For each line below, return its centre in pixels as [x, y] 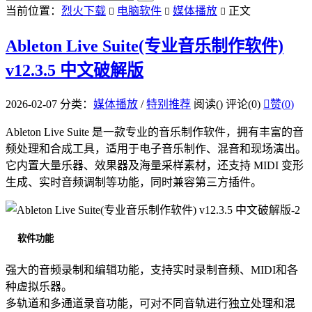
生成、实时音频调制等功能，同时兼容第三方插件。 [134, 182]
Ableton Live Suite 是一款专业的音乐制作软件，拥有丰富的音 [155, 132]
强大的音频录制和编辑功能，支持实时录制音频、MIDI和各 [152, 270]
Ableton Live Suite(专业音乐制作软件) [145, 46]
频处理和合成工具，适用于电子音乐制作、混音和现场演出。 [156, 148]
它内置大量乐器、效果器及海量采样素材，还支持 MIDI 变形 [155, 165]
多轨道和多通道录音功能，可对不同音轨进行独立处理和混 [150, 304]
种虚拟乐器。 [39, 287]
